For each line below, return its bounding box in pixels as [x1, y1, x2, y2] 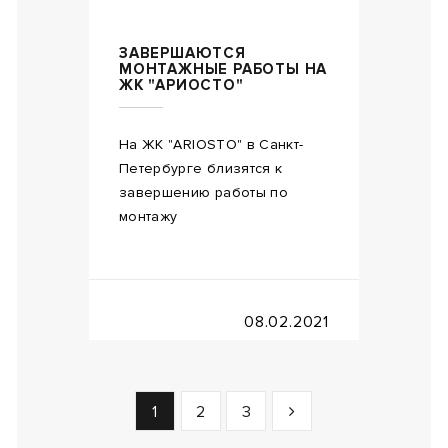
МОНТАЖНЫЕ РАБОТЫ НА [119, 59, 328, 78]
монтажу [119, 207, 178, 225]
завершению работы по [119, 183, 289, 201]
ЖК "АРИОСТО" [119, 75, 244, 94]
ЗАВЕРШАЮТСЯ [119, 43, 246, 62]
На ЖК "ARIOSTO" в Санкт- [119, 135, 304, 153]
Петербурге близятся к [119, 159, 283, 177]
